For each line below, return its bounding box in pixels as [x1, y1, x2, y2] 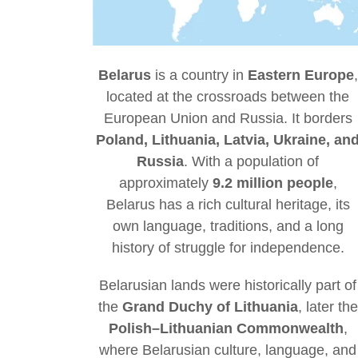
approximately [118, 175, 213, 192]
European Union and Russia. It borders [103, 110, 352, 127]
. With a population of [184, 153, 320, 170]
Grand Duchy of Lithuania [121, 299, 298, 316]
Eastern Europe [247, 67, 354, 84]
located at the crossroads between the [106, 89, 350, 105]
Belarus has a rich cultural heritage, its [105, 197, 350, 213]
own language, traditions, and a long [112, 218, 344, 235]
